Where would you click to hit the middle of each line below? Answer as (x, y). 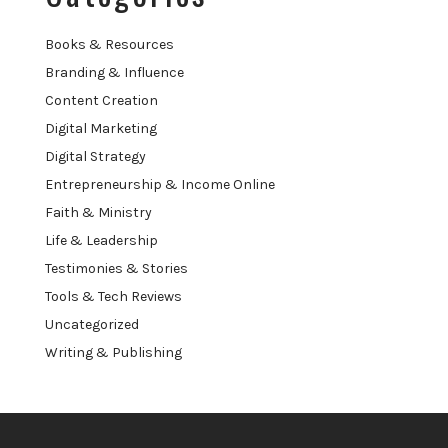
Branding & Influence (114, 72)
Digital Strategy (95, 156)
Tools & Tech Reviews (113, 296)
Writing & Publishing (113, 352)
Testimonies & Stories (116, 268)
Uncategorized (92, 324)
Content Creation (101, 100)
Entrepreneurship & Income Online (160, 184)
